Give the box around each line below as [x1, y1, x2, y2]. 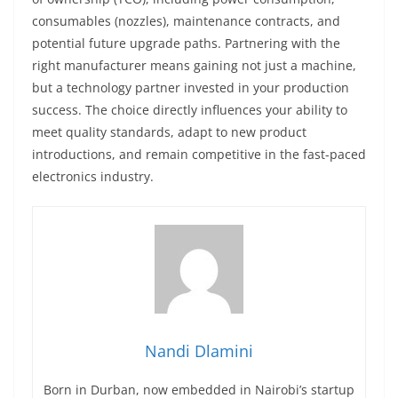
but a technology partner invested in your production [32, 79, 349, 96]
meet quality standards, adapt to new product [32, 123, 306, 140]
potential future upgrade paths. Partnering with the [32, 35, 340, 52]
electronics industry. [32, 168, 154, 185]
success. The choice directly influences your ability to [32, 101, 347, 118]
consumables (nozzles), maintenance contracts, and [32, 12, 340, 29]
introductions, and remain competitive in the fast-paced [32, 146, 366, 163]
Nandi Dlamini [145, 340, 253, 362]
